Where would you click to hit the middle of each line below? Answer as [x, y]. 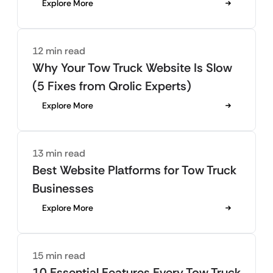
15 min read [59, 256]
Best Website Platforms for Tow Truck [134, 170]
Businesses [63, 189]
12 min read [59, 51]
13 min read [59, 154]
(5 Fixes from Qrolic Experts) [112, 86]
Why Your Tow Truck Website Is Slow [132, 68]
